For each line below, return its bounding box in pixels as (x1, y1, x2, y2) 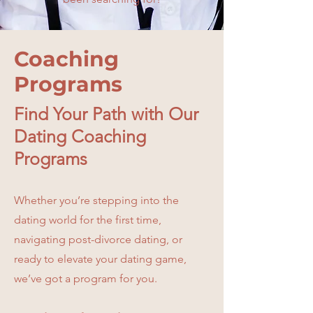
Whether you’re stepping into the (14, 194, 179, 207)
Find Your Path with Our (14, 103, 198, 124)
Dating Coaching (14, 126, 146, 147)
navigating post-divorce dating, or (14, 233, 182, 246)
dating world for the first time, (14, 213, 161, 226)
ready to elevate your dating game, (14, 252, 187, 265)
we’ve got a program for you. (14, 272, 157, 285)
